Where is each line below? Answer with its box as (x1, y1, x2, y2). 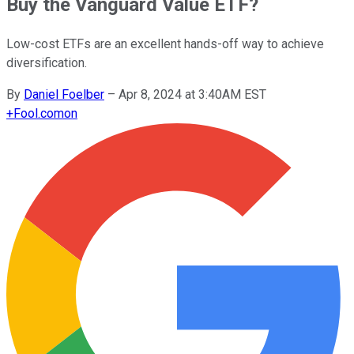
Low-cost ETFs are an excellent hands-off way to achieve (6, 36, 324, 51)
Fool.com (13, 105, 64, 121)
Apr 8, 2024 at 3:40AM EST (119, 86, 266, 102)
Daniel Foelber (24, 86, 104, 102)
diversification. (6, 55, 87, 70)
